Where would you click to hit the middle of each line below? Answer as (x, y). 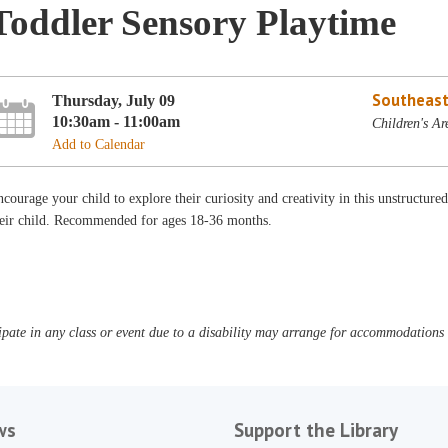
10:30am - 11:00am (116, 121)
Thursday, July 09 (114, 100)
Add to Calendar (99, 144)
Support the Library (315, 430)
